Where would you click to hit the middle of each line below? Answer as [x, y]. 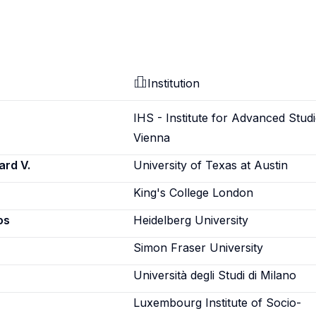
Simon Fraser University [199, 248]
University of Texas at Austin [211, 165]
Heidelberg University [191, 220]
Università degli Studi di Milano [215, 275]
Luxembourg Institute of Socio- [218, 303]
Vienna [152, 138]
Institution [174, 83]
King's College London [194, 193]
